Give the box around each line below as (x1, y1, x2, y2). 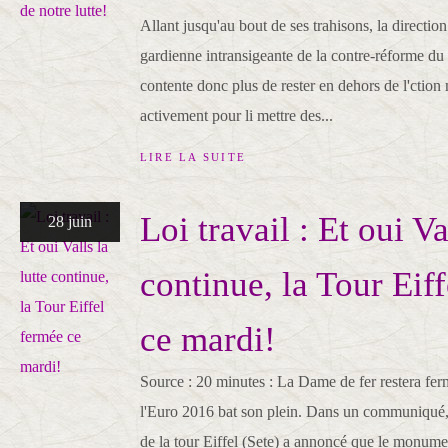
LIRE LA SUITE (140, 151, 247, 163)
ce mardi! (140, 320, 276, 359)
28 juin (48, 213, 92, 230)
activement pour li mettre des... (140, 107, 333, 124)
